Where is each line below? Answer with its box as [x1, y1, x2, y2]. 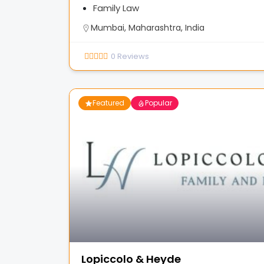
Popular [145, 98, 172, 108]
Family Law [93, 2, 139, 14]
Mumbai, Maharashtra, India [91, 22, 204, 34]
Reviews [117, 50, 149, 62]
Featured [93, 98, 124, 108]
